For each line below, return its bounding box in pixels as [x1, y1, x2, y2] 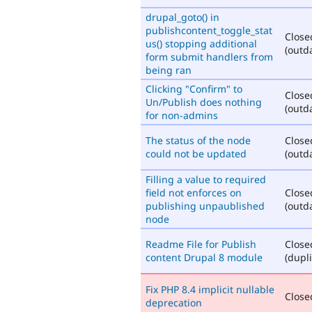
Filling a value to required [146, 172, 266, 186]
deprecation [146, 295, 202, 309]
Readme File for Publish [146, 237, 256, 251]
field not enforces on [146, 185, 242, 199]
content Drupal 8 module [146, 250, 263, 264]
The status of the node [146, 133, 251, 147]
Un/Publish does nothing [146, 95, 262, 109]
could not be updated [146, 146, 247, 160]
